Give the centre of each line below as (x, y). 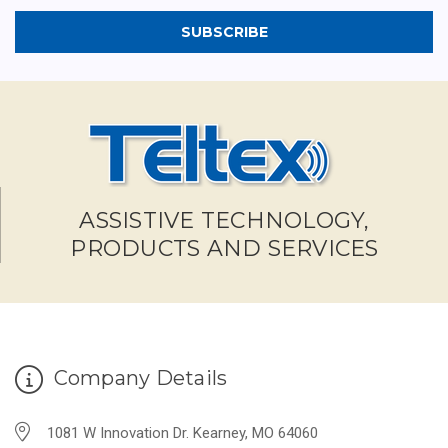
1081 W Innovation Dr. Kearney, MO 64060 (182, 432)
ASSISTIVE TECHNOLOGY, (224, 220)
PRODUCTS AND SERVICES (224, 248)
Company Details (138, 377)
